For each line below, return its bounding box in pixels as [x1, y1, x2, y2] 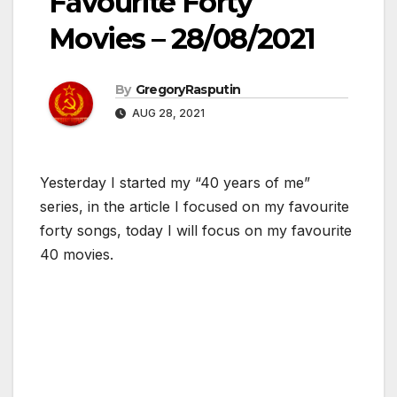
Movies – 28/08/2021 [49, 20, 315, 56]
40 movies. [40, 245, 113, 263]
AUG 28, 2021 [129, 105, 205, 120]
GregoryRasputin [135, 81, 241, 97]
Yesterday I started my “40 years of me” [40, 173, 310, 191]
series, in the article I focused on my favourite [40, 197, 349, 215]
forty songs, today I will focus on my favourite [40, 221, 352, 239]
